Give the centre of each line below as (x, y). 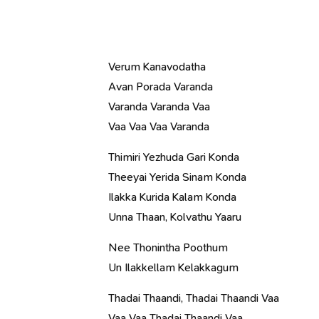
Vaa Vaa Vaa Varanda (159, 126)
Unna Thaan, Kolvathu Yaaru (175, 217)
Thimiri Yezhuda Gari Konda (174, 157)
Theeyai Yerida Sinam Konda (177, 177)
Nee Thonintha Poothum (168, 247)
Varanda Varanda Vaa (159, 106)
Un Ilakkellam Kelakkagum (173, 267)
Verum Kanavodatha (157, 67)
